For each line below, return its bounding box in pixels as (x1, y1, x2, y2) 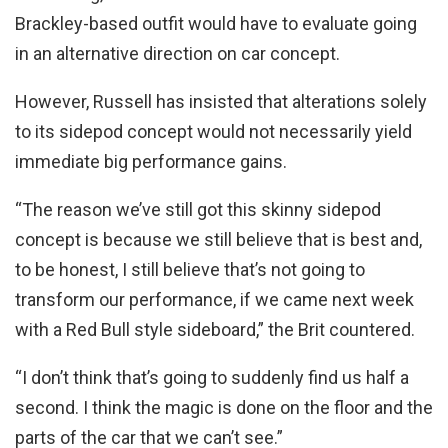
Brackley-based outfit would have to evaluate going (15, 13, 417, 35)
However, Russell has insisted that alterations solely (15, 91, 427, 113)
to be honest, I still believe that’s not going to (15, 259, 365, 281)
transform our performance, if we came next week (15, 289, 414, 311)
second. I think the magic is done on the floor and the (15, 397, 433, 419)
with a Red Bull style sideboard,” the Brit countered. (15, 319, 415, 341)
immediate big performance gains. (15, 151, 287, 173)
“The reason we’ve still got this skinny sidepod (15, 199, 381, 221)
